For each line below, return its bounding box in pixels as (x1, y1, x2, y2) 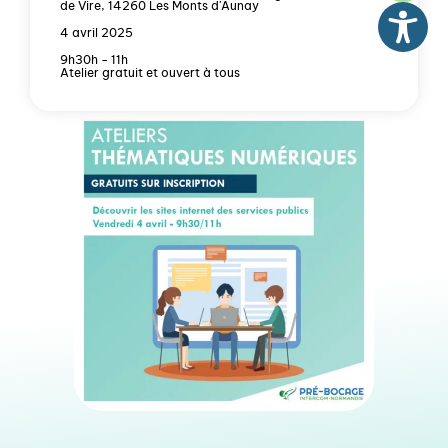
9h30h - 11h (60, 54, 128, 66)
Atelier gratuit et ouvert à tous (60, 67, 240, 79)
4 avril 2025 (60, 27, 133, 39)
